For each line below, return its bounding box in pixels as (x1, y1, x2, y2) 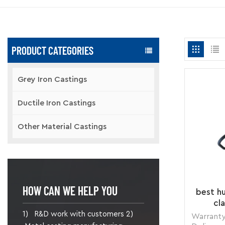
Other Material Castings (18, 123, 106, 131)
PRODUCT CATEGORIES (12, 44, 93, 57)
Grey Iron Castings (18, 75, 87, 83)
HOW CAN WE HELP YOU (23, 183, 118, 198)
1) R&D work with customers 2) (23, 210, 135, 218)
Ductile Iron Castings (18, 99, 95, 107)
